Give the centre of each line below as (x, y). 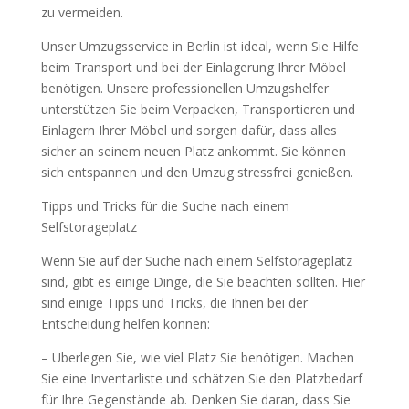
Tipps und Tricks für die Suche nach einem (165, 206)
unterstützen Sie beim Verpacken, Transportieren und (198, 109)
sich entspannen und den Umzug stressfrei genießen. (197, 172)
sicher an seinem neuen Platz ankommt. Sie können (193, 151)
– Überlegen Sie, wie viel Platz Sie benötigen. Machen (197, 357)
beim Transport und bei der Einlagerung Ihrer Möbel (193, 67)
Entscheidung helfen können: (125, 324)
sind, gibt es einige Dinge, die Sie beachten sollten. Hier (203, 282)
